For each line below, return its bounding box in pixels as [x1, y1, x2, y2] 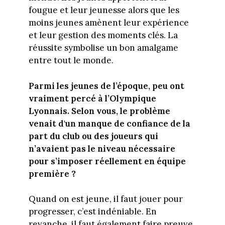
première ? [28, 168, 76, 179]
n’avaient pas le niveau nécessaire [28, 143, 175, 154]
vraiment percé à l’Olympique [28, 92, 156, 104]
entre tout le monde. [28, 55, 114, 66]
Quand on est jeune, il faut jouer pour [28, 193, 183, 205]
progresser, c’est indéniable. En [28, 206, 157, 217]
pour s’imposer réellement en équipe [28, 155, 186, 167]
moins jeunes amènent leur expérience [28, 17, 189, 29]
